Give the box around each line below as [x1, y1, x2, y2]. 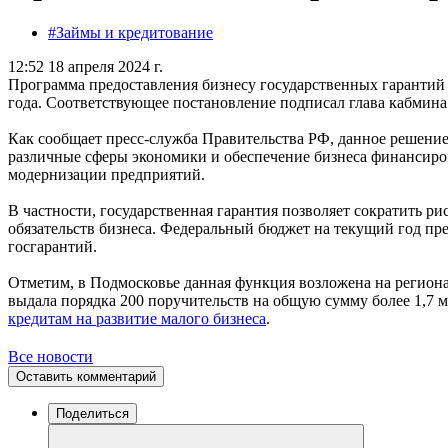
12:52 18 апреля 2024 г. [8, 57, 163, 75]
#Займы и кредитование [48, 23, 213, 41]
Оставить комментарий [16, 368, 156, 384]
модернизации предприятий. [8, 165, 205, 183]
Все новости [8, 347, 93, 365]
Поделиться [56, 405, 129, 421]
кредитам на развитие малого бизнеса [8, 309, 266, 327]
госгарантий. [8, 237, 97, 255]
